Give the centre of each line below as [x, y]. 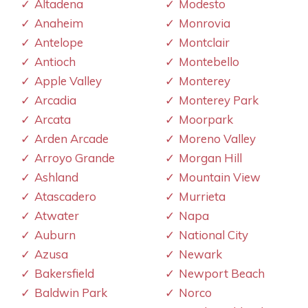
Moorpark [206, 119]
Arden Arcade [71, 138]
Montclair [204, 42]
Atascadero [65, 196]
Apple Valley [68, 80]
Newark [200, 254]
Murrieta [202, 196]
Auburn [55, 234]
